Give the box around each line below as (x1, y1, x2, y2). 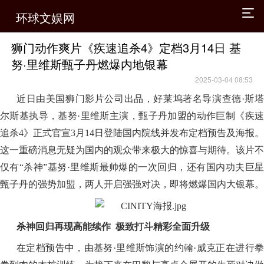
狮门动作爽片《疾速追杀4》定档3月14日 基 (11, 38, 242, 56)
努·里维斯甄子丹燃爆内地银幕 (11, 55, 169, 72)
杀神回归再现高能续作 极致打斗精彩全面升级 (16, 222, 210, 232)
